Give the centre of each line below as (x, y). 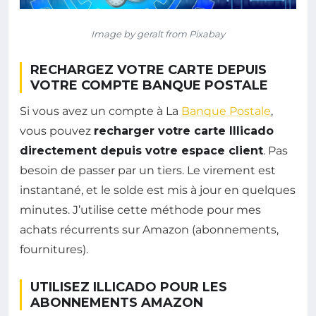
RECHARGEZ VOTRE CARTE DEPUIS (148, 69)
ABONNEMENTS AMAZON (117, 302)
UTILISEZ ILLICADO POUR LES (129, 287)
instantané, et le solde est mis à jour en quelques (158, 190)
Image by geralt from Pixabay (158, 34)
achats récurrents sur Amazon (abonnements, (149, 229)
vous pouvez (57, 130)
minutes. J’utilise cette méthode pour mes (140, 209)
